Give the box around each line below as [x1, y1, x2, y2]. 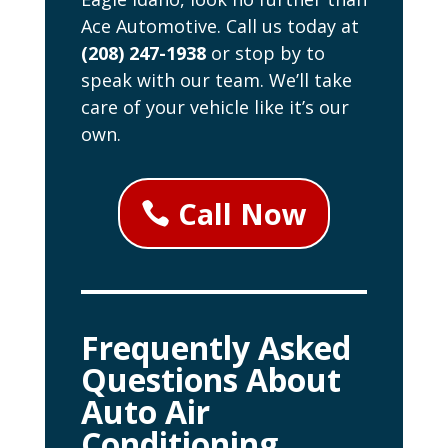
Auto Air [80, 389, 210, 433]
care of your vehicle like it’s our [80, 95, 349, 120]
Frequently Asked [80, 325, 351, 369]
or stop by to [205, 41, 325, 66]
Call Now [178, 194, 308, 234]
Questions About [80, 357, 341, 401]
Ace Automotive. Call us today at [80, 14, 359, 39]
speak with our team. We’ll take [80, 68, 352, 93]
